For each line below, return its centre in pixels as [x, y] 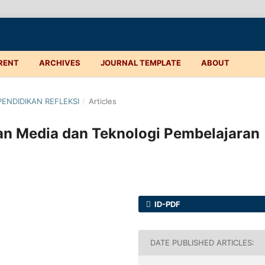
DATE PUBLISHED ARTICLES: [203, 243]
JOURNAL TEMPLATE [141, 62]
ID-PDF [167, 204]
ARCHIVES [60, 62]
